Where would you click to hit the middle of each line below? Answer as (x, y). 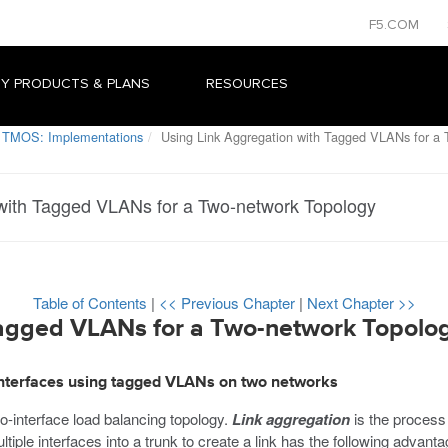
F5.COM (396, 24)
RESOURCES (247, 83)
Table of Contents (91, 302)
